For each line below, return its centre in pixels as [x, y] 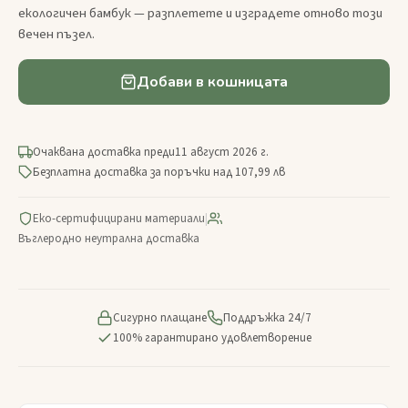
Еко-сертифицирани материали [119, 218]
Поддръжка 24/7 [267, 317]
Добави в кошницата [212, 82]
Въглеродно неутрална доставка [109, 238]
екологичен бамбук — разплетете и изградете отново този [200, 13]
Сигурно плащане [160, 317]
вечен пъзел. [56, 34]
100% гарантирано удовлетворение [212, 337]
